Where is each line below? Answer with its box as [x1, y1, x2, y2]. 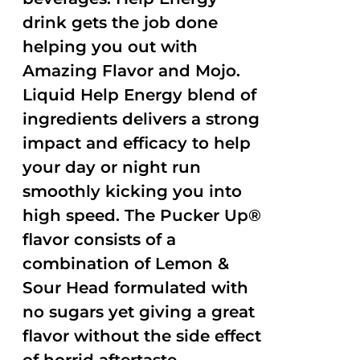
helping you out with [22, 37, 198, 56]
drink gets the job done [22, 13, 219, 32]
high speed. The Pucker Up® [22, 206, 262, 225]
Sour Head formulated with [22, 278, 249, 297]
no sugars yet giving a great [22, 302, 256, 321]
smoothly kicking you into [22, 182, 243, 201]
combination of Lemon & [22, 254, 230, 273]
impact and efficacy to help [22, 133, 252, 153]
